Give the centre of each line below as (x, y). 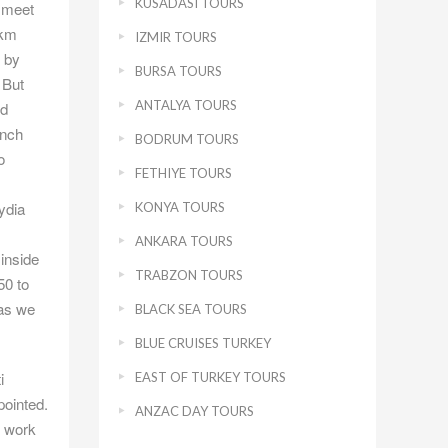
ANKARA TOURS (183, 241)
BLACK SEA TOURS (190, 309)
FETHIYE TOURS (183, 173)
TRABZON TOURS (188, 275)
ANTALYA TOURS (185, 105)
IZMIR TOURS (175, 37)
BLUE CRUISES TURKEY (202, 343)
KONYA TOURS (179, 207)
